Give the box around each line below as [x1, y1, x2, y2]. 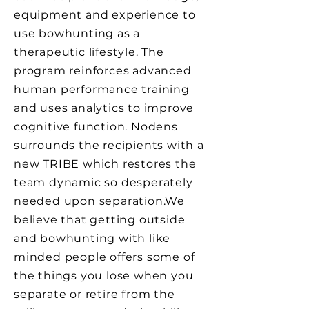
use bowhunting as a [14, 27, 141, 40]
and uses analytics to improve [14, 101, 195, 114]
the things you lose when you [14, 269, 194, 282]
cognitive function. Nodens [14, 120, 178, 133]
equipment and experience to [14, 8, 196, 21]
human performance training [14, 83, 190, 96]
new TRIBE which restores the [14, 157, 197, 170]
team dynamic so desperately [14, 176, 193, 189]
